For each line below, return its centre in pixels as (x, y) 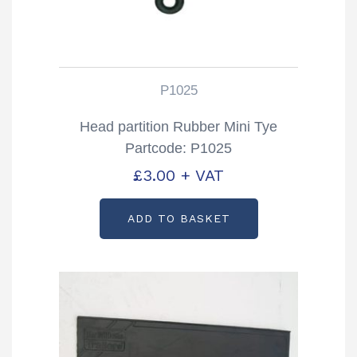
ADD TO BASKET (178, 218)
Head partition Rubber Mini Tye (178, 127)
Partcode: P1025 (178, 149)
